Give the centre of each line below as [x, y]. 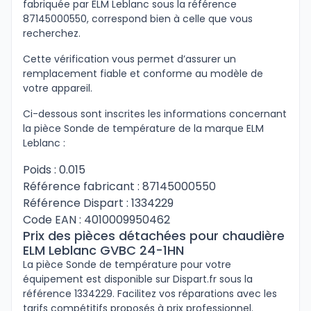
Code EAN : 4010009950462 [96, 220]
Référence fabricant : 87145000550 [119, 186]
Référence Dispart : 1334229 [98, 203]
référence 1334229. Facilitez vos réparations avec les [150, 294]
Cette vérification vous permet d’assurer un [129, 59]
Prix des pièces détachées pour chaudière [154, 236]
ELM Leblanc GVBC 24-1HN [103, 250]
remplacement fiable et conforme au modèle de [143, 74]
